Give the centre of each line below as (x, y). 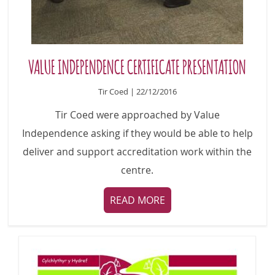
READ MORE (137, 200)
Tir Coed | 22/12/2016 (156, 91)
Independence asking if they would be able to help (137, 134)
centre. (137, 170)
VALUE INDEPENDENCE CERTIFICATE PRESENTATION (137, 66)
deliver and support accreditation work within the (137, 152)
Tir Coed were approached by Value (137, 115)
